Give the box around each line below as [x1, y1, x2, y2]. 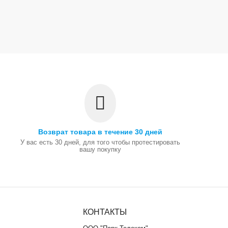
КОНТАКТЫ [82, 208, 127, 216]
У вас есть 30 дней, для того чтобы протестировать [20, 138, 181, 146]
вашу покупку [79, 146, 122, 153]
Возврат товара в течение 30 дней [38, 128, 163, 136]
